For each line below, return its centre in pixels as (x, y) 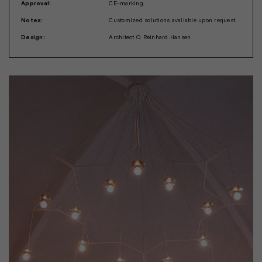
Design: (33, 37)
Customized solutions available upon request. (173, 20)
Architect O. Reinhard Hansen (150, 37)
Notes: (32, 20)
